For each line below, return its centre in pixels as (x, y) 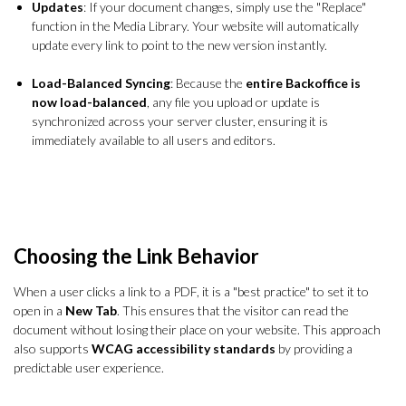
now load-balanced (89, 101)
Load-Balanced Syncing (101, 82)
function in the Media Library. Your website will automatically (195, 25)
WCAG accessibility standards (184, 348)
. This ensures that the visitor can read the (233, 310)
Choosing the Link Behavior (136, 256)
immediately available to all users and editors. (154, 140)
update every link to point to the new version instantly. (179, 44)
